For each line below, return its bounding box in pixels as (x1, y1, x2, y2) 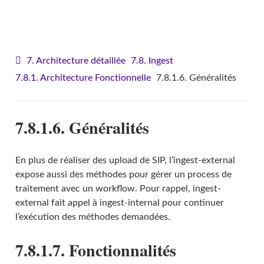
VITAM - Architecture (91, 14, 183, 24)
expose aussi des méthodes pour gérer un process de (15, 170, 232, 180)
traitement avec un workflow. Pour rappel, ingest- (15, 184, 221, 194)
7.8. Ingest (130, 55, 173, 65)
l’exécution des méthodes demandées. (15, 212, 170, 222)
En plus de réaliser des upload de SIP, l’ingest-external (15, 156, 235, 166)
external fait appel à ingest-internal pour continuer (15, 198, 224, 208)
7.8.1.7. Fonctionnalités (15, 238, 176, 263)
